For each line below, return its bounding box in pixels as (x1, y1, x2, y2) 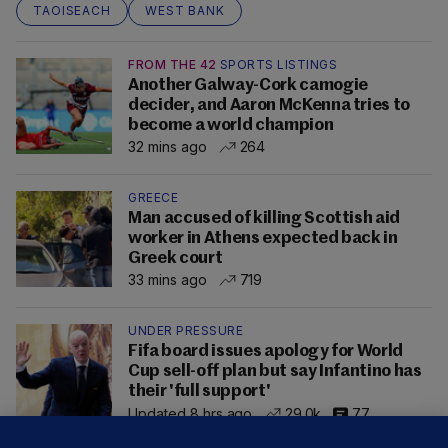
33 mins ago (128, 271, 207, 289)
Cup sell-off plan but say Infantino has (128, 363, 422, 381)
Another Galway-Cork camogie (128, 77, 368, 95)
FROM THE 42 (128, 57, 217, 73)
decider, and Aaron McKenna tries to (128, 97, 411, 115)
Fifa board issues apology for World (128, 343, 404, 361)
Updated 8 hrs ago (128, 404, 253, 422)
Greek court (128, 250, 223, 268)
